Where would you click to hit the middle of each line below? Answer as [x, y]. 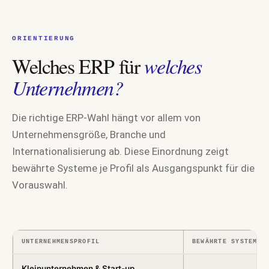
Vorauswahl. [40, 185]
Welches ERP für [78, 66]
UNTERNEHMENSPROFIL [61, 242]
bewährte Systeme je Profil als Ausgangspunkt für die [133, 168]
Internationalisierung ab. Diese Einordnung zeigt [120, 151]
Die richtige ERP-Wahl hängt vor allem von [106, 118]
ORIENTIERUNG [44, 38]
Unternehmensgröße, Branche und [89, 134]
